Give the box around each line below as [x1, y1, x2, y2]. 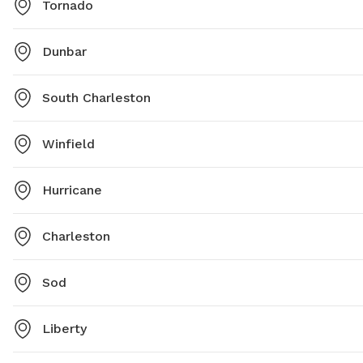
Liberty [42, 321, 87, 337]
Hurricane [42, 182, 102, 199]
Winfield [42, 136, 95, 152]
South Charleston [42, 90, 151, 106]
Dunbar [42, 44, 87, 60]
